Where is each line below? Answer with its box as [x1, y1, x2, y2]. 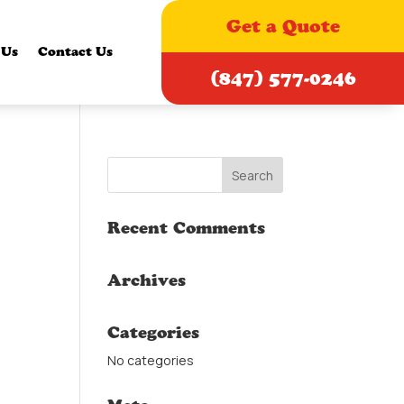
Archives [107, 271, 187, 290]
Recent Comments [107, 218, 266, 238]
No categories [107, 352, 195, 369]
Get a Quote [225, 15, 340, 37]
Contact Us [38, 44, 114, 60]
